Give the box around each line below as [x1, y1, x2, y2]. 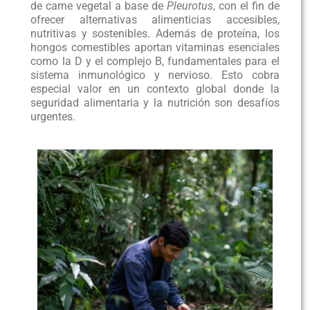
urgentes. [30, 109, 76, 123]
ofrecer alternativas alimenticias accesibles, [30, 12, 280, 26]
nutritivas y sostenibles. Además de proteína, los [30, 26, 280, 40]
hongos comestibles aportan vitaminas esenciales [30, 40, 280, 54]
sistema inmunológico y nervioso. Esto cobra [30, 68, 280, 82]
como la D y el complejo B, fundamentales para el [30, 54, 280, 68]
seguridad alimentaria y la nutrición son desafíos [30, 95, 280, 109]
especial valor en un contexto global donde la [30, 82, 280, 95]
